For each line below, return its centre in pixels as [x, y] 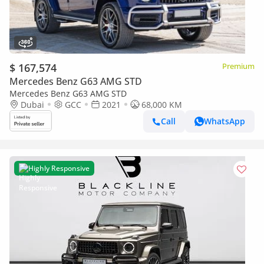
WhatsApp [225, 121]
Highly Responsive [59, 168]
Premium [238, 66]
